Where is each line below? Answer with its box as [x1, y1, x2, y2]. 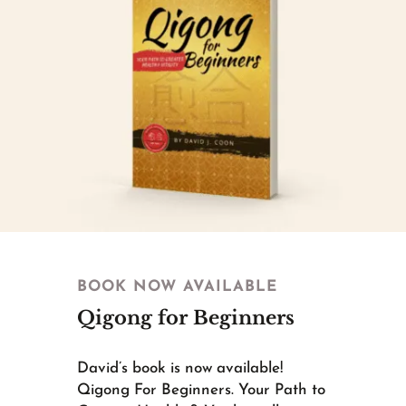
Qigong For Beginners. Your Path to [76, 382, 325, 398]
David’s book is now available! [76, 360, 283, 376]
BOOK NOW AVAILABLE [76, 278, 277, 295]
